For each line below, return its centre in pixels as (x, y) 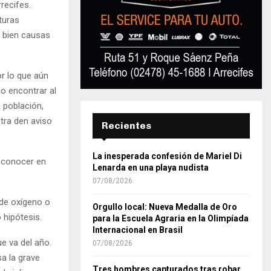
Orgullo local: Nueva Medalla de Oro (165, 207)
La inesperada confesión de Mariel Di (167, 156)
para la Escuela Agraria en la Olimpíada (171, 219)
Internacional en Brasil (138, 230)
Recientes (126, 126)
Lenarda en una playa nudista (151, 168)
